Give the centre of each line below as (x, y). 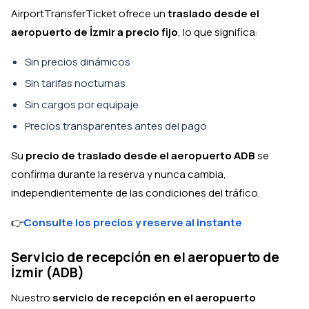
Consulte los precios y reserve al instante (133, 222)
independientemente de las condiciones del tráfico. (136, 193)
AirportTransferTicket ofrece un (89, 13)
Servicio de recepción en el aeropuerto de (146, 257)
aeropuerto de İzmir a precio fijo (94, 32)
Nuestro (32, 298)
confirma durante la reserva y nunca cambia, (119, 174)
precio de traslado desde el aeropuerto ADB (140, 156)
